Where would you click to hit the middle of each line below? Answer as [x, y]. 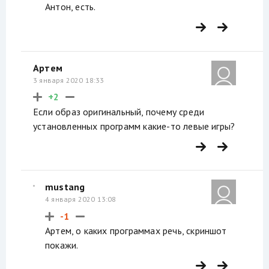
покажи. [62, 245]
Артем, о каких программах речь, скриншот [136, 231]
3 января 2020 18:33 [69, 80]
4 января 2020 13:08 [81, 199]
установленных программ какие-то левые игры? [134, 126]
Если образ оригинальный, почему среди [119, 111]
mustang [65, 187]
